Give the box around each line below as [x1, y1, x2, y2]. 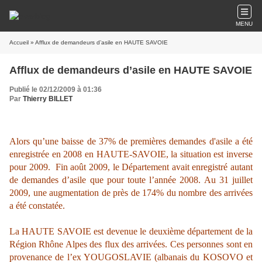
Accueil [9, 39, 29, 46]
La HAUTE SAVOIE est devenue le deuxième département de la [9, 226, 253, 236]
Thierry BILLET [23, 95, 73, 103]
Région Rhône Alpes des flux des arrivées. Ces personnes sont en [9, 239, 253, 249]
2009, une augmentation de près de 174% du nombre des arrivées [9, 188, 253, 198]
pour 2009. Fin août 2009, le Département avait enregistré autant [9, 162, 253, 172]
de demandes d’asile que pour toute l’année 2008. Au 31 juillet [9, 175, 253, 185]
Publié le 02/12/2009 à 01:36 [9, 85, 102, 94]
